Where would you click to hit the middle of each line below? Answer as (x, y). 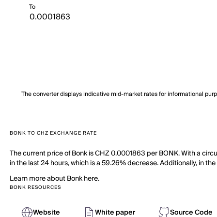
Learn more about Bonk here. (54, 179)
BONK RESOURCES (35, 187)
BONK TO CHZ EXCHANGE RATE (53, 133)
